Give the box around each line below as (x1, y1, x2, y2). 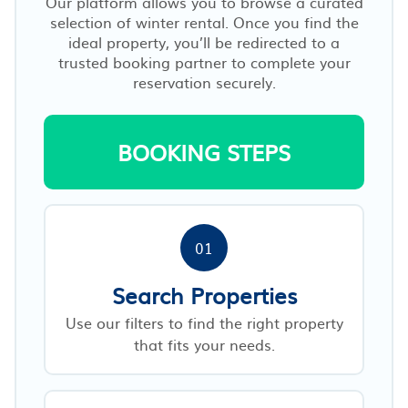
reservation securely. (132, 70, 276, 93)
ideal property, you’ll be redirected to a (68, 30, 340, 53)
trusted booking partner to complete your (57, 50, 351, 73)
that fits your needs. (133, 332, 275, 355)
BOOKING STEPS (117, 135, 291, 168)
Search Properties (111, 278, 297, 311)
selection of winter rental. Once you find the (49, 10, 359, 33)
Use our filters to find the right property (65, 311, 343, 333)
